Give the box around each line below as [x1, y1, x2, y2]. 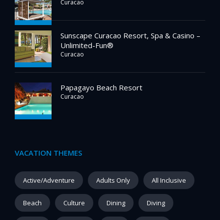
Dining [107, 198, 125, 207]
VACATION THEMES [15, 148, 82, 158]
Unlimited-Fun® [60, 40, 113, 50]
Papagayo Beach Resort [60, 82, 142, 92]
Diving [147, 198, 165, 207]
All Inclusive [152, 176, 186, 185]
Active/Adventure [23, 176, 75, 185]
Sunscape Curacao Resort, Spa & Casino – [60, 30, 200, 40]
